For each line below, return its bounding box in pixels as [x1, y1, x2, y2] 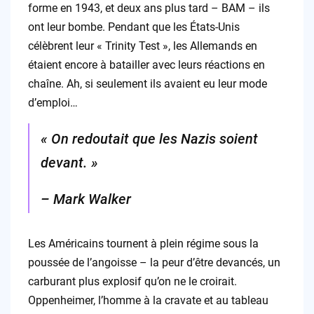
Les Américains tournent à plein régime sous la [27, 237, 259, 251]
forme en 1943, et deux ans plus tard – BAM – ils [27, 1, 270, 15]
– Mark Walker [40, 191, 131, 208]
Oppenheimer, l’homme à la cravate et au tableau [27, 294, 268, 308]
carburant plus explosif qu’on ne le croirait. [27, 275, 237, 289]
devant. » [40, 154, 98, 172]
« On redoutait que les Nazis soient [40, 130, 258, 148]
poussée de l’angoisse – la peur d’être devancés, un [27, 256, 280, 270]
